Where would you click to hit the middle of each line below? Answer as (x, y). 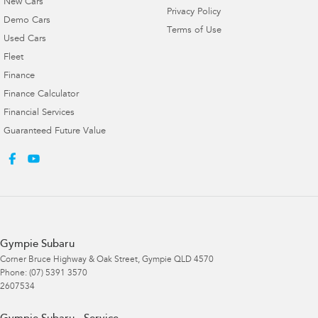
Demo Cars (27, 21)
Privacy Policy (193, 12)
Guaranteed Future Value (55, 131)
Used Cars (25, 39)
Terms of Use (194, 31)
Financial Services (39, 113)
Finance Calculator (41, 94)
